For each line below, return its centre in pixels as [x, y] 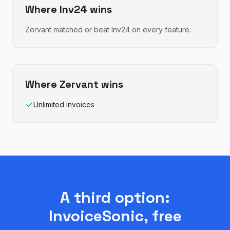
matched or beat [81, 30]
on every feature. [160, 30]
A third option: [115, 197]
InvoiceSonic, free [115, 216]
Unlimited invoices [64, 104]
